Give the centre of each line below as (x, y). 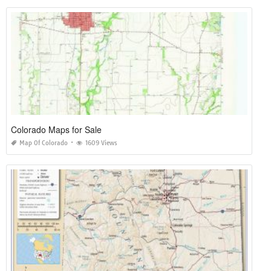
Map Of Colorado (44, 143)
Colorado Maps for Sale (56, 129)
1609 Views (101, 143)
